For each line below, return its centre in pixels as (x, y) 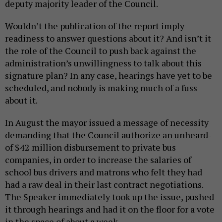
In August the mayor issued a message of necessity (107, 122)
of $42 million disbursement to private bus (90, 147)
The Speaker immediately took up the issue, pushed (110, 197)
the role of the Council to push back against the (101, 51)
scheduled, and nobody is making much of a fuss (101, 88)
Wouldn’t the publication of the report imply (95, 26)
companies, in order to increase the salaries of (98, 160)
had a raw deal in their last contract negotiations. (104, 184)
